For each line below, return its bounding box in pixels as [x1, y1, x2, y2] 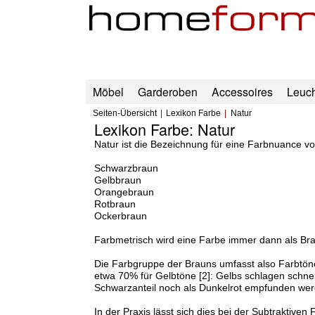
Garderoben [137, 84, 198, 100]
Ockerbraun [94, 210, 147, 222]
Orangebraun [94, 186, 154, 198]
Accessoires [211, 84, 273, 100]
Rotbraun [94, 198, 136, 210]
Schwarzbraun [94, 162, 158, 174]
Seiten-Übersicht [92, 109, 157, 118]
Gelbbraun [94, 174, 141, 186]
